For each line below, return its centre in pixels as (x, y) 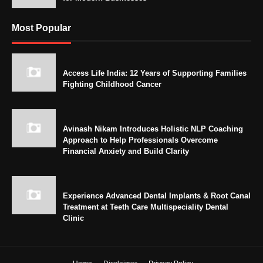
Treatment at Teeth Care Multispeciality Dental (146, 207)
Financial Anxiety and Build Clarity (126, 151)
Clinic (73, 218)
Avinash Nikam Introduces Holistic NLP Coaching (153, 129)
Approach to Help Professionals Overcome (140, 140)
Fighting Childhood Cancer (112, 85)
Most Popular (41, 28)
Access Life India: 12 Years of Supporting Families (155, 73)
